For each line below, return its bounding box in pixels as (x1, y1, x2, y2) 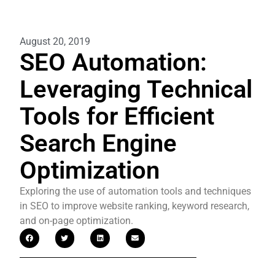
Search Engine (20, 129, 177, 158)
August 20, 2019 (20, 36, 90, 47)
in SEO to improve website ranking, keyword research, (20, 200, 249, 212)
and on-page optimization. (20, 215, 133, 227)
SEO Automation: (20, 48, 207, 77)
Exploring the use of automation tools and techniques (20, 185, 251, 197)
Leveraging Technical (20, 75, 252, 104)
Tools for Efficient (20, 102, 214, 131)
